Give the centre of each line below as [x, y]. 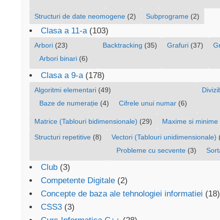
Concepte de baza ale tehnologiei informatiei [122, 194]
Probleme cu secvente [151, 151]
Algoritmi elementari [65, 90]
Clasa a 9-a [62, 76]
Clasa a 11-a [64, 31]
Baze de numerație [69, 103]
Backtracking [123, 45]
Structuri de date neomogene [80, 16]
